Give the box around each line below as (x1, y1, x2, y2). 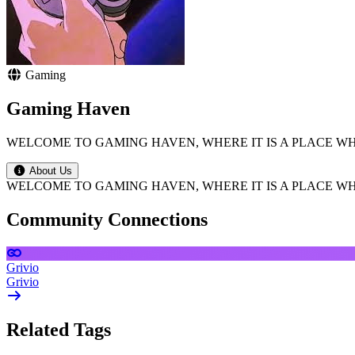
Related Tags (6, 319, 111, 340)
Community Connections (6, 208, 208, 230)
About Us (29, 164, 72, 177)
